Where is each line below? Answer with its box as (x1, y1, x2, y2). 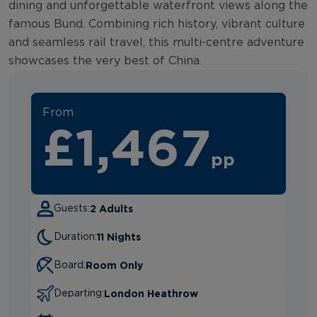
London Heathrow (104, 287, 198, 299)
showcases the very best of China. (8, 54, 202, 67)
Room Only (86, 259, 143, 270)
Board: (54, 260, 86, 270)
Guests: (54, 203, 90, 214)
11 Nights (97, 231, 141, 242)
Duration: (54, 231, 97, 242)
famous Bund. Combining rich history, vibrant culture (8, 18, 305, 30)
